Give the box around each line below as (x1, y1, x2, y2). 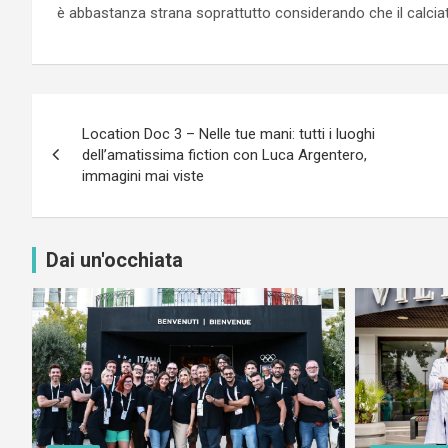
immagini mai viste (82, 166, 204, 185)
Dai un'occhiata (46, 247, 183, 272)
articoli (31, 134, 131, 173)
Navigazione (31, 93, 206, 132)
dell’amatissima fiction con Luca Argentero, (82, 145, 367, 164)
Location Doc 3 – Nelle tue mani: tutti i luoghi (82, 124, 375, 143)
